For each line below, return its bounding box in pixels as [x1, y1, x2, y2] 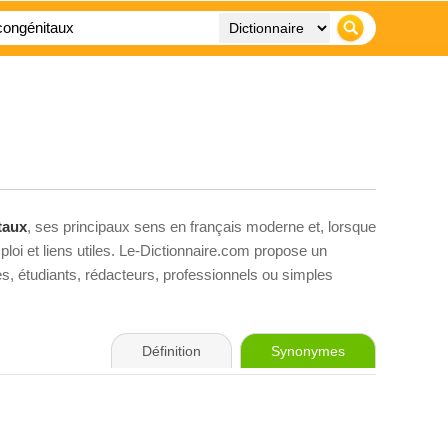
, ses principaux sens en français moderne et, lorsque [27, 218, 376, 235]
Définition [142, 343, 201, 359]
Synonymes [271, 343, 345, 359]
